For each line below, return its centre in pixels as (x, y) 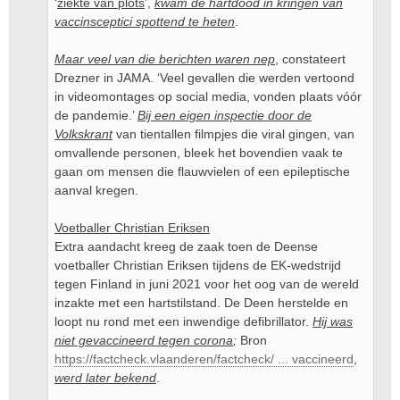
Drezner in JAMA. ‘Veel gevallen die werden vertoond (204, 78)
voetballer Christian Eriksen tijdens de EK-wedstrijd (198, 265)
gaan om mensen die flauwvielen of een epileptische (202, 171)
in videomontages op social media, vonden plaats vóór (208, 96)
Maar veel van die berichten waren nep (165, 59)
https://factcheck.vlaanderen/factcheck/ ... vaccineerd (204, 359)
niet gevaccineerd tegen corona (144, 340)
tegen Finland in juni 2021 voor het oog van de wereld (207, 284)
